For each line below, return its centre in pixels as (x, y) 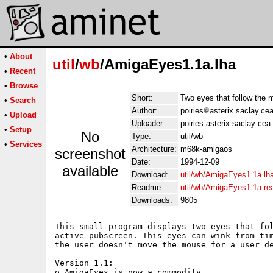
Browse (24, 86)
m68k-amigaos (206, 149)
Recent (23, 71)
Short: (142, 98)
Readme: (147, 187)
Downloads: (152, 200)
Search (23, 100)
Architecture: (154, 149)
